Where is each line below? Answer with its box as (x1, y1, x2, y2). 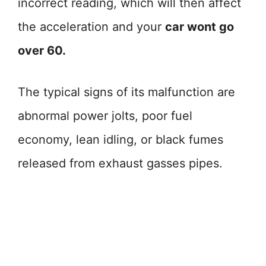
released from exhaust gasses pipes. (18, 156, 223, 170)
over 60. (18, 43, 66, 58)
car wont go (165, 20, 234, 34)
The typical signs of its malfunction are (18, 85, 235, 99)
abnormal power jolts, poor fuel (18, 109, 192, 123)
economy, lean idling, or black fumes (18, 132, 223, 147)
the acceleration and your (18, 20, 165, 34)
